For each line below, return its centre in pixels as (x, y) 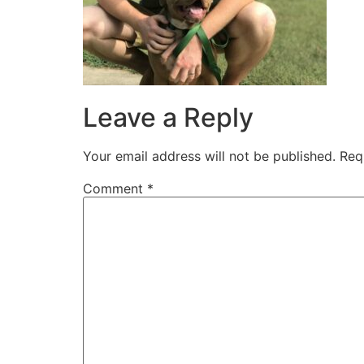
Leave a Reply (168, 117)
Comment (115, 188)
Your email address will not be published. (209, 156)
